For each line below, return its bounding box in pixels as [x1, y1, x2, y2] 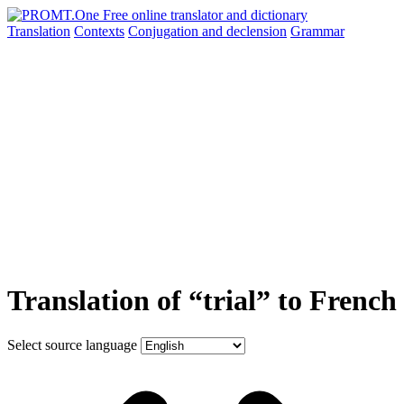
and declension [202, 23, 287, 39]
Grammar [290, 23, 344, 39]
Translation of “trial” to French [7, 284, 397, 317]
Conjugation [128, 23, 202, 39]
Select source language [7, 336, 137, 353]
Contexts [74, 23, 124, 39]
